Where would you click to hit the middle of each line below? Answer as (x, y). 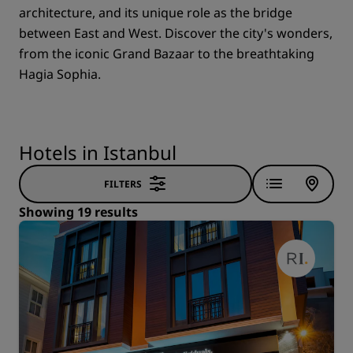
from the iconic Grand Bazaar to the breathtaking (167, 54)
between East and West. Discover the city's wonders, (176, 33)
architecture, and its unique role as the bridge (156, 13)
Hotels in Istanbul (98, 152)
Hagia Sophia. (60, 74)
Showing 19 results (78, 212)
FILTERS (123, 184)
